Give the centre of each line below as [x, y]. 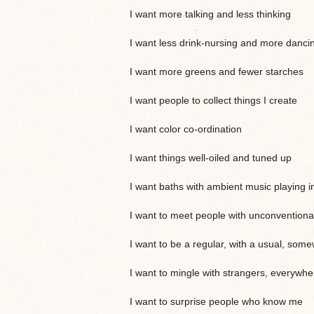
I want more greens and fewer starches [216, 71]
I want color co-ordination [185, 129]
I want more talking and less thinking [210, 14]
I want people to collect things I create [213, 100]
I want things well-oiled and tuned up [210, 157]
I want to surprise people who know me [216, 301]
